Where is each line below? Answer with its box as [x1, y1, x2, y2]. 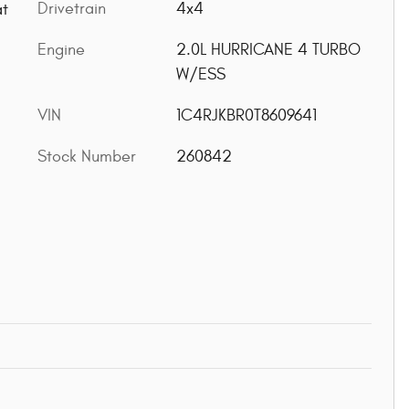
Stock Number [37, 147, 136, 166]
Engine [37, 40, 85, 59]
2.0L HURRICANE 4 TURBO [175, 40, 361, 59]
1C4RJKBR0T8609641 [175, 106, 317, 125]
